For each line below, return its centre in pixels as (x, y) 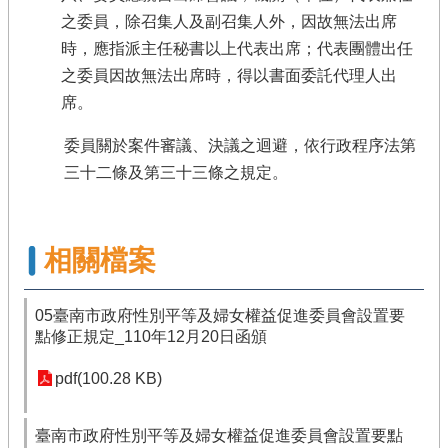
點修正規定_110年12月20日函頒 (151, 336)
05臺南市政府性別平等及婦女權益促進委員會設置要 (220, 315)
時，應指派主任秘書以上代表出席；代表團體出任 (237, 48)
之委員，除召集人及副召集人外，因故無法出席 (229, 21)
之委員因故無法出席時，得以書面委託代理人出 (229, 75)
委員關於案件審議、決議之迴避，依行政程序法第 (240, 145)
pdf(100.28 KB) (108, 378)
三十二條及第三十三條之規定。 (176, 172)
